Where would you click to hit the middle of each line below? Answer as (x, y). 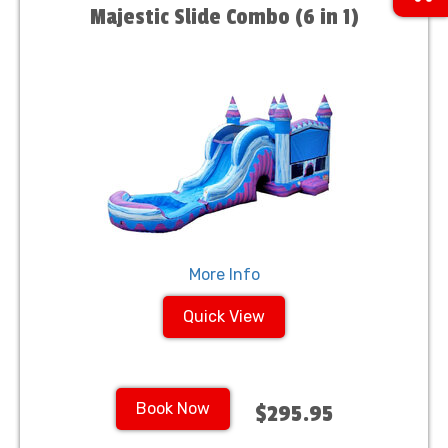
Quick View (224, 316)
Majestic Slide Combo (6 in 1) (224, 17)
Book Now (172, 408)
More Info (224, 274)
